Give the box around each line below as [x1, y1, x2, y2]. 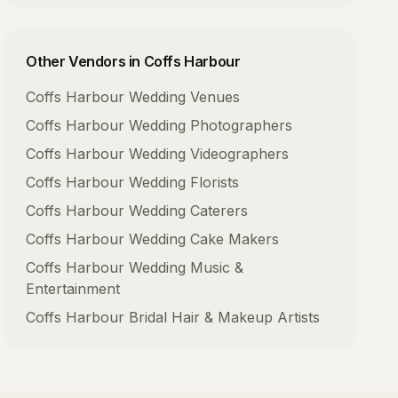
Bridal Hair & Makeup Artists [129, 308, 321, 326]
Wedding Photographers [129, 116, 293, 134]
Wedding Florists [129, 173, 240, 191]
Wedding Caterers [129, 202, 249, 219]
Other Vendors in [26, 52, 144, 70]
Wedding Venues [129, 88, 241, 106]
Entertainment [26, 280, 121, 298]
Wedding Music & [129, 259, 244, 276]
